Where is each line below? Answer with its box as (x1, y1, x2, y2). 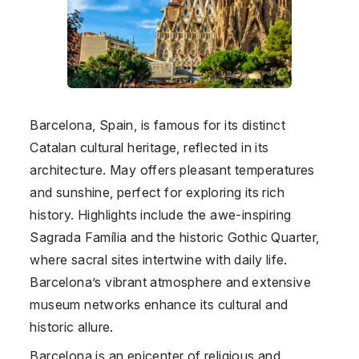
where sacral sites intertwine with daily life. (30, 251, 288, 268)
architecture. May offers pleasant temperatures (30, 161, 315, 178)
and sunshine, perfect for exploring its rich (30, 184, 284, 200)
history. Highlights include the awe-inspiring (30, 206, 292, 223)
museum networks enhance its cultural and (30, 296, 288, 313)
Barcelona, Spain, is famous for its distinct (30, 116, 285, 133)
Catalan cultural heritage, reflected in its (30, 139, 269, 155)
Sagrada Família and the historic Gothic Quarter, (30, 228, 320, 245)
